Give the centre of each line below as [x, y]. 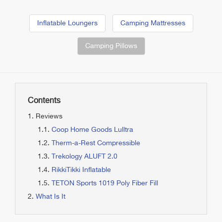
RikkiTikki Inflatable [81, 170]
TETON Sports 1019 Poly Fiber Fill [105, 183]
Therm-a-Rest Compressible [96, 143]
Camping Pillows [111, 46]
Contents [44, 101]
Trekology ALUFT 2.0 [84, 157]
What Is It [51, 197]
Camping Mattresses [153, 23]
